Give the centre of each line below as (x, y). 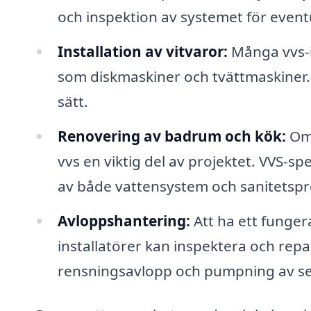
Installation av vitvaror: (142, 51)
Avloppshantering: (124, 220)
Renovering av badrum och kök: (171, 136)
